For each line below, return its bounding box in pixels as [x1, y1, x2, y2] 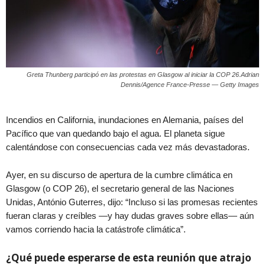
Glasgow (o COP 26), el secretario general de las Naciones [6, 183, 234, 193]
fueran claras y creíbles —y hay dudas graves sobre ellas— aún [6, 210, 254, 221]
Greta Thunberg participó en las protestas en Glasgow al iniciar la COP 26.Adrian [27, 70, 259, 78]
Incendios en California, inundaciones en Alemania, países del [6, 114, 243, 125]
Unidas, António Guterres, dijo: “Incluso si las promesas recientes [6, 196, 258, 207]
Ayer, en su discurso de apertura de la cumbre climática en [6, 169, 232, 180]
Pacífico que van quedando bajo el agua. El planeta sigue [6, 128, 225, 138]
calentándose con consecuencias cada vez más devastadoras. [6, 141, 250, 152]
